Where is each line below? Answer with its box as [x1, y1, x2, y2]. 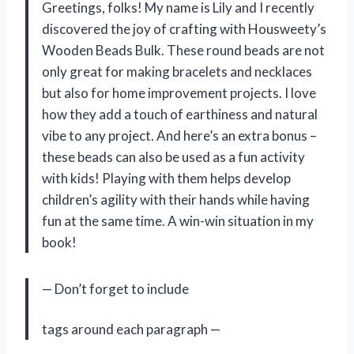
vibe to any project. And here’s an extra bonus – [42, 126, 317, 144]
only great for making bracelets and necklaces [42, 62, 312, 80]
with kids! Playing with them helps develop [42, 169, 291, 186]
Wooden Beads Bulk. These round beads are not [42, 41, 325, 58]
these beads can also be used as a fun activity [42, 148, 305, 165]
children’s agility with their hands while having [42, 190, 310, 208]
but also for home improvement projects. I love [42, 84, 316, 101]
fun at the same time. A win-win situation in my [42, 212, 314, 229]
